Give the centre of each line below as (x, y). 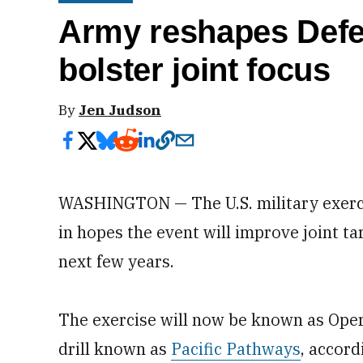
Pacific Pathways (236, 349)
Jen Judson (120, 110)
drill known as (115, 349)
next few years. (116, 261)
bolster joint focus (194, 70)
